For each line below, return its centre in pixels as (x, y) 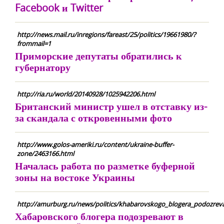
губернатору (43, 67)
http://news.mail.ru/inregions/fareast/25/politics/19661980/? (106, 34)
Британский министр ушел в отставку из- (111, 106)
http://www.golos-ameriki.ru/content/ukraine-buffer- (95, 144)
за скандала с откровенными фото (93, 118)
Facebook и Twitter (59, 8)
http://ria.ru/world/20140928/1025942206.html (86, 94)
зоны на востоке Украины (75, 177)
